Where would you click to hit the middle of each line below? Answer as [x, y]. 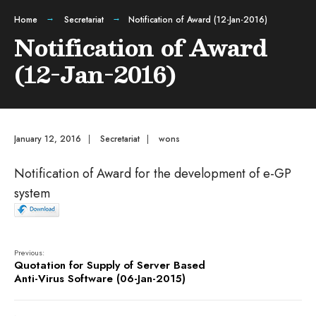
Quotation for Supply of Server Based [110, 265]
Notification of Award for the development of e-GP [153, 174]
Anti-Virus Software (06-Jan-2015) [100, 279]
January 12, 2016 [48, 139]
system [32, 193]
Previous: [29, 253]
